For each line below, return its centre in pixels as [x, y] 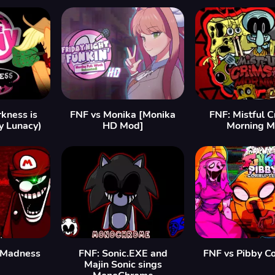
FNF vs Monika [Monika [123, 115]
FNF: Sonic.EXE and [123, 254]
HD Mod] [123, 126]
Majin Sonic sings [123, 265]
